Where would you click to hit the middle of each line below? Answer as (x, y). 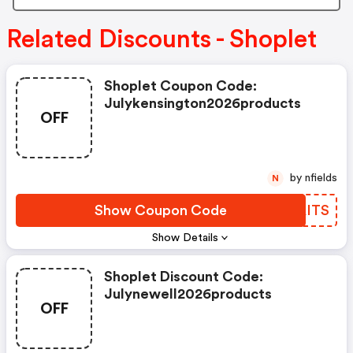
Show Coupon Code (161, 210)
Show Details (186, 238)
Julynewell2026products (188, 294)
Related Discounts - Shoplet (162, 39)
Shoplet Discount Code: (184, 276)
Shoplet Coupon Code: (180, 85)
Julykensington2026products (203, 103)
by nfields (321, 178)
